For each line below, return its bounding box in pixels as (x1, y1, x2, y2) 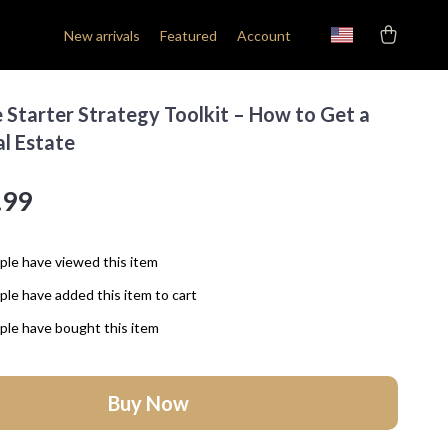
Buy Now (107, 391, 189, 415)
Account (237, 26, 291, 44)
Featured (160, 26, 217, 44)
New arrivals (64, 26, 140, 44)
